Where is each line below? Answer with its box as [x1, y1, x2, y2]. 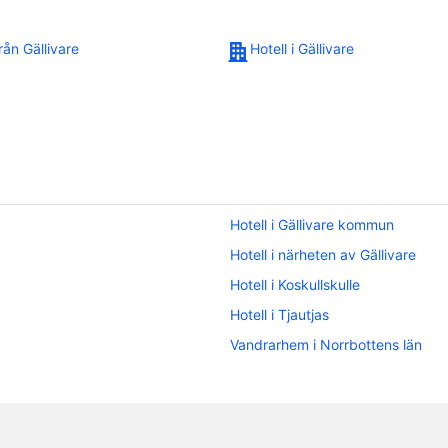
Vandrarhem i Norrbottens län [230, 336, 422, 354]
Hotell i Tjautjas [230, 306, 329, 324]
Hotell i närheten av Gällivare [230, 246, 416, 264]
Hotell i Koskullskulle [230, 276, 360, 294]
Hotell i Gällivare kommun [230, 216, 394, 234]
